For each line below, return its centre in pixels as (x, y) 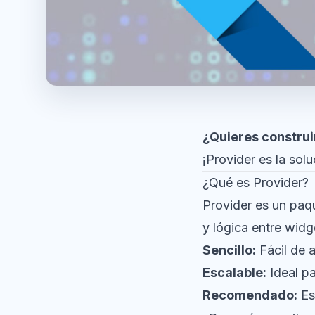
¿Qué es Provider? (256, 182)
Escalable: (234, 272)
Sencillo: (229, 250)
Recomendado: (250, 295)
